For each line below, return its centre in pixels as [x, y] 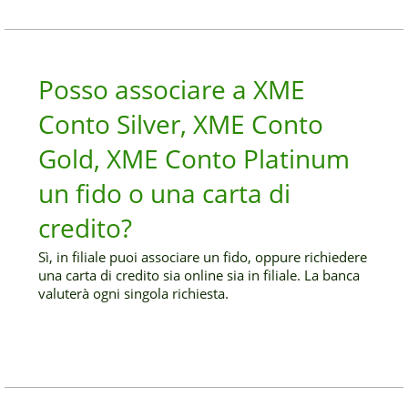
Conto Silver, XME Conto [181, 124]
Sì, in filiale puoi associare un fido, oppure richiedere [203, 257]
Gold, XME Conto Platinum [194, 158]
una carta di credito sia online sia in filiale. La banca [199, 275]
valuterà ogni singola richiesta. [134, 293]
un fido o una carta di [165, 193]
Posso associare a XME [172, 89]
